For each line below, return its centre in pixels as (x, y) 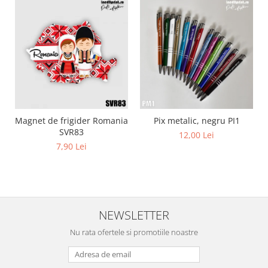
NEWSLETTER (134, 215)
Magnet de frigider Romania (71, 121)
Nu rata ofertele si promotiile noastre (134, 232)
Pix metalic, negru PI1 (197, 121)
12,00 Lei (197, 135)
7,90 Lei (71, 146)
